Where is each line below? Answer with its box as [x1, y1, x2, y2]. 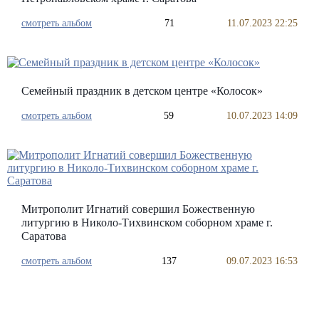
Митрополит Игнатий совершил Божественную [21, 203, 255, 215]
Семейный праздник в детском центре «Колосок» [21, 85, 263, 97]
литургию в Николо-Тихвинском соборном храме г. [21, 216, 273, 229]
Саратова [21, 230, 66, 242]
